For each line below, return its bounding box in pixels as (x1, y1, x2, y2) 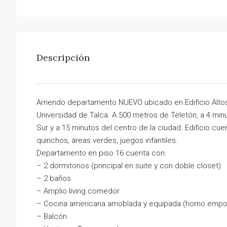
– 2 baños (36, 174, 71, 183)
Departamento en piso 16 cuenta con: (36, 148, 166, 158)
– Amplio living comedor (36, 186, 120, 196)
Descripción (36, 52, 90, 64)
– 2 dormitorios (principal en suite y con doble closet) (36, 161, 221, 171)
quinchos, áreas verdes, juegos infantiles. (36, 136, 178, 145)
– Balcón (36, 212, 67, 221)
